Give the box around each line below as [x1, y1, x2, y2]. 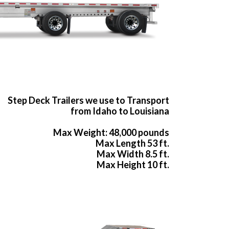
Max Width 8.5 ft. [97, 148, 169, 160]
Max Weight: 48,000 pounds [53, 127, 169, 139]
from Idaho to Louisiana [71, 105, 169, 117]
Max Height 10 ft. [97, 159, 169, 171]
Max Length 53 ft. [96, 138, 169, 149]
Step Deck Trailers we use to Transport [8, 95, 169, 106]
